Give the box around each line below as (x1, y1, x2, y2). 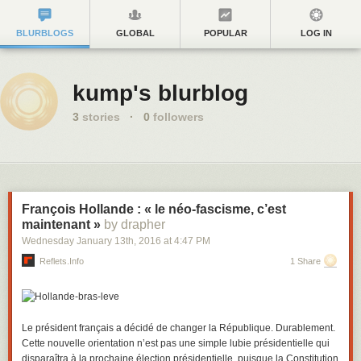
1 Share (290, 256, 321, 266)
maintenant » (22, 218, 101, 231)
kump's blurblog (73, 81, 248, 106)
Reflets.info (39, 256, 84, 266)
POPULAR (203, 28, 247, 38)
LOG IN (300, 28, 332, 38)
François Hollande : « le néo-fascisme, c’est (22, 202, 286, 216)
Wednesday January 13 (22, 235, 126, 247)
